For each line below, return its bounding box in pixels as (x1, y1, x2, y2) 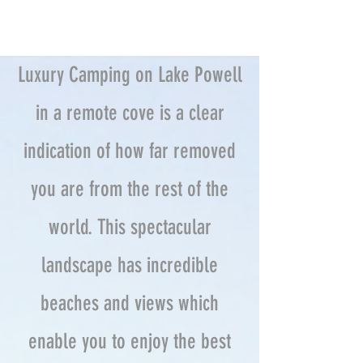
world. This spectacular (48, 215, 211, 240)
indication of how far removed (23, 139, 236, 164)
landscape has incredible (41, 253, 218, 278)
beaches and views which (41, 291, 219, 316)
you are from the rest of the (31, 177, 228, 202)
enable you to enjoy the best (28, 329, 231, 354)
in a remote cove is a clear (35, 100, 224, 126)
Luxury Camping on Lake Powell (17, 62, 242, 88)
